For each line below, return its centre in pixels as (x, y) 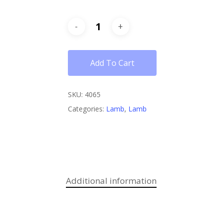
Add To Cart (112, 63)
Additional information (111, 180)
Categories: (87, 109)
